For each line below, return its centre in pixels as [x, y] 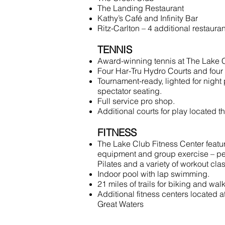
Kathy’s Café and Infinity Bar [148, 18]
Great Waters [121, 204]
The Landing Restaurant [141, 8]
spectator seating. [130, 91]
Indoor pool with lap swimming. [153, 174]
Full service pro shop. [136, 101]
